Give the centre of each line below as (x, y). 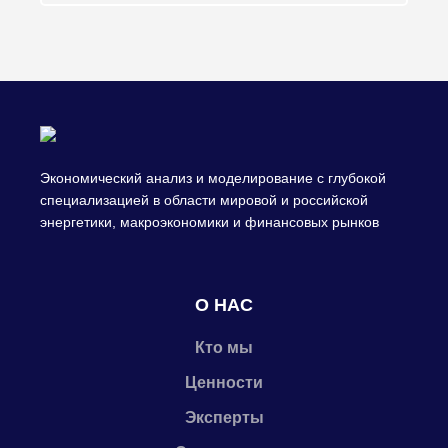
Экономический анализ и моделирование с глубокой (213, 178)
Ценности (224, 382)
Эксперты (224, 417)
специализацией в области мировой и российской (204, 200)
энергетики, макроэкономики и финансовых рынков (209, 222)
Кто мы (224, 347)
